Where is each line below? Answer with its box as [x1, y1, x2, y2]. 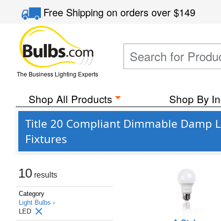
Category [19, 190, 44, 197]
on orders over [107, 5, 174, 19]
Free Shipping [43, 5, 107, 19]
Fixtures [25, 131, 67, 147]
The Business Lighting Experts [16, 70, 98, 78]
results [32, 171, 57, 179]
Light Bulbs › [19, 199, 55, 206]
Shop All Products [28, 91, 112, 106]
